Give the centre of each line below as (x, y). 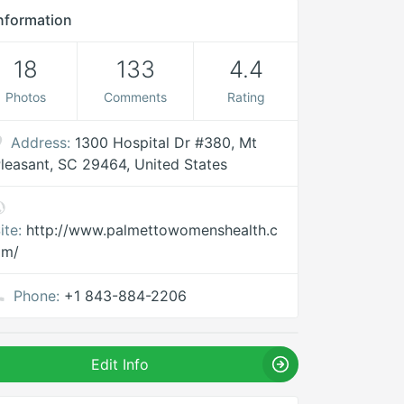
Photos (25, 97)
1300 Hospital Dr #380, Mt (166, 142)
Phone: (37, 296)
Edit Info (120, 364)
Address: (41, 142)
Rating (246, 97)
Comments (136, 97)
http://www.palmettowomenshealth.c (152, 230)
